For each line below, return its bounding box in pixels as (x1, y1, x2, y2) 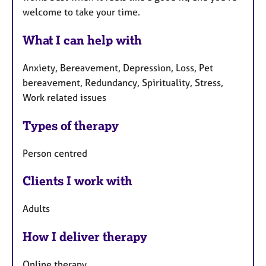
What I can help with (23, 32, 142, 47)
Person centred (23, 147, 87, 159)
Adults (23, 202, 50, 215)
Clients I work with (23, 173, 132, 189)
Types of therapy (23, 118, 119, 133)
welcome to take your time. (23, 6, 140, 18)
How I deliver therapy (23, 229, 147, 245)
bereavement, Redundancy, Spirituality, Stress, (23, 76, 223, 88)
